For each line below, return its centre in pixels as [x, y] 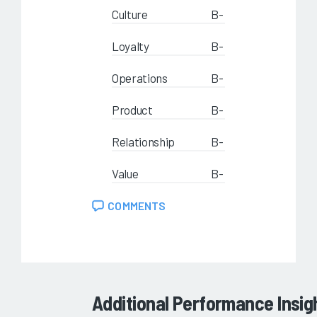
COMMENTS [137, 206]
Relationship [143, 142]
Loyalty [131, 46]
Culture [130, 15]
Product [132, 110]
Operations [140, 78]
